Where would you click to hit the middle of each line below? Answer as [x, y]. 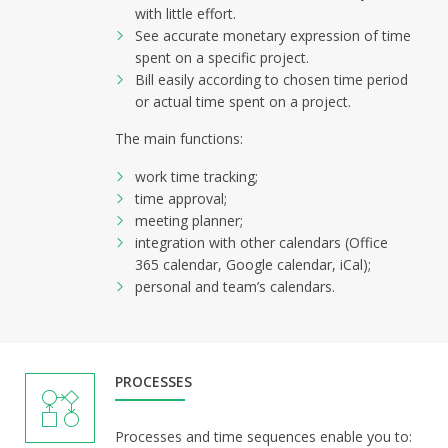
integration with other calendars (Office [261, 242]
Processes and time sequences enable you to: [263, 436]
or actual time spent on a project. [243, 101]
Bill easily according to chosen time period [271, 79]
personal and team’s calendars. [235, 286]
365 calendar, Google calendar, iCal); [253, 264]
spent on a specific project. [222, 57]
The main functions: [179, 138]
